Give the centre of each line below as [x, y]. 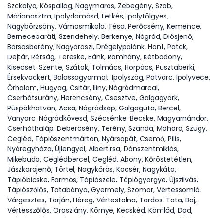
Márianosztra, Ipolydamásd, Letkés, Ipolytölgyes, [88, 16]
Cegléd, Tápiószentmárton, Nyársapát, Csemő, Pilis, [94, 139]
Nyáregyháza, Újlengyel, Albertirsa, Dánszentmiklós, [93, 149]
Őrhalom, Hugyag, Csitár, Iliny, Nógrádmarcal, [83, 88]
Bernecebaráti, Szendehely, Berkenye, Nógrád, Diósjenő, [100, 36]
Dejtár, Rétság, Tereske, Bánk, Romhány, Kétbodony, [95, 57]
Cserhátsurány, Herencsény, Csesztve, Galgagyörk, [93, 98]
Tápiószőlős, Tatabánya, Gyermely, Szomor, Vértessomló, [104, 190]
